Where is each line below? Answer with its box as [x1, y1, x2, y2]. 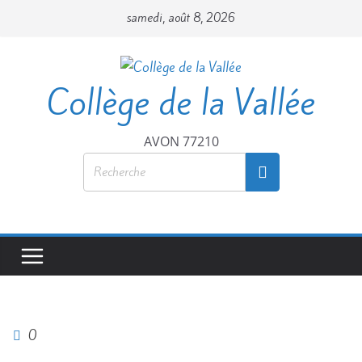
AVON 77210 [143, 133, 219, 150]
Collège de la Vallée [47, 79, 315, 126]
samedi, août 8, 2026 [127, 10, 235, 26]
